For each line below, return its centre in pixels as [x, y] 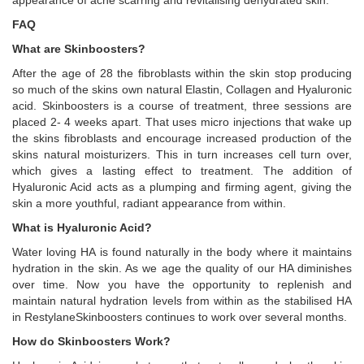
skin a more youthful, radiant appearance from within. [149, 203]
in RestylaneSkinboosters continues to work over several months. [180, 317]
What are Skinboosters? [79, 49]
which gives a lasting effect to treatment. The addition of [182, 171]
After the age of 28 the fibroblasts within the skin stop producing [182, 73]
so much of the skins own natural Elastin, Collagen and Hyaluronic [182, 89]
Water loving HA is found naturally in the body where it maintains [182, 252]
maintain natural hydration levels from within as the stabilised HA [182, 301]
